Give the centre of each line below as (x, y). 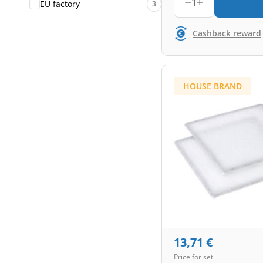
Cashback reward (227, 33)
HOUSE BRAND (213, 86)
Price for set (193, 257)
